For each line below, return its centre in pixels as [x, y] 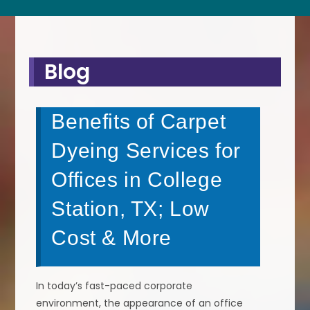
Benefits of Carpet [139, 121]
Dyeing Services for [146, 150]
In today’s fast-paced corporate [115, 285]
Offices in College [137, 179]
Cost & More [112, 237]
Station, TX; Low [131, 208]
